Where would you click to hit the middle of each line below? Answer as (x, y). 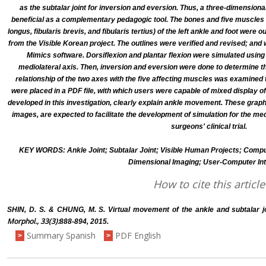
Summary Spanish (61, 236)
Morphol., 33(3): (34, 221)
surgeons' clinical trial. (209, 127)
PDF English (138, 236)
